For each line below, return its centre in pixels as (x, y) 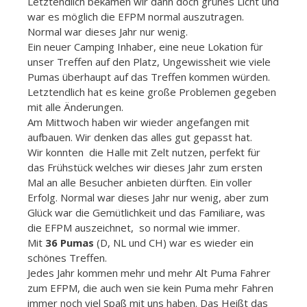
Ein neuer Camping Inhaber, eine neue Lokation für (145, 46)
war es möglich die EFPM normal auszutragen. (136, 16)
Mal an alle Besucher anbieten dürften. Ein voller (140, 182)
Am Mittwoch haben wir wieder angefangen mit (138, 122)
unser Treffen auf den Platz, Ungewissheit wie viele (149, 61)
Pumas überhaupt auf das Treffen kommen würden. (149, 76)
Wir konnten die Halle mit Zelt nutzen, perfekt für (144, 152)
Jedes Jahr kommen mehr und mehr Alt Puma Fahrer (149, 272)
